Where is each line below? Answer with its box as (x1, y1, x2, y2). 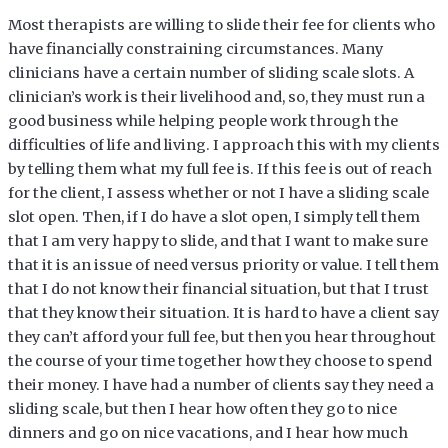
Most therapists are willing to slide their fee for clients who (7, 15, 435, 34)
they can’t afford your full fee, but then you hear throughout (7, 327, 436, 346)
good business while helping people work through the (7, 111, 398, 130)
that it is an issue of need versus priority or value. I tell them (7, 255, 439, 274)
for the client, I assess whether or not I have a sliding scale (7, 183, 429, 202)
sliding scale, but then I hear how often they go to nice (7, 399, 397, 418)
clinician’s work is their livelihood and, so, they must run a (7, 87, 425, 106)
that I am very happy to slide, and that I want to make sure (7, 231, 428, 250)
